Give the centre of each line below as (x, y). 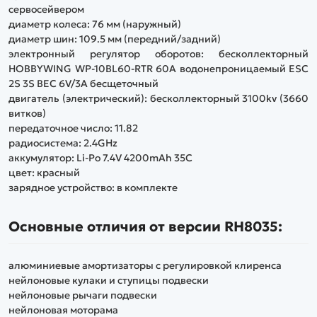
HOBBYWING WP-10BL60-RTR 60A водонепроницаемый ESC (158, 69)
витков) (27, 114)
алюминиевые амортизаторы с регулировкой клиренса (145, 265)
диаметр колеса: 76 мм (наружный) (95, 24)
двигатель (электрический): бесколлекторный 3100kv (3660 (158, 99)
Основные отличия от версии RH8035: (145, 226)
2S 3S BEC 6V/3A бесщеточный (83, 84)
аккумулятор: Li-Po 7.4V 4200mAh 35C (100, 158)
